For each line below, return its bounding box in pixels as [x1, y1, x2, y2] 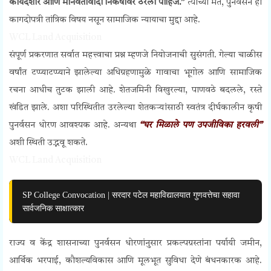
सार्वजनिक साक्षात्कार [22, 203, 84, 214]
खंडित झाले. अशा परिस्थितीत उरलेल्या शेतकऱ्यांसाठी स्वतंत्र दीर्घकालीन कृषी [9, 103, 262, 113]
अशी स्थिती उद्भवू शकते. [9, 139, 88, 148]
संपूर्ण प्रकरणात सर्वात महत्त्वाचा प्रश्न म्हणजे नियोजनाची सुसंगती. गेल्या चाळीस [9, 51, 262, 60]
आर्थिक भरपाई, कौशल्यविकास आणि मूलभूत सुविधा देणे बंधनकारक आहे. [9, 256, 262, 266]
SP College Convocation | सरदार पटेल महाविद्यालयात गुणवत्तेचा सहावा [22, 190, 240, 200]
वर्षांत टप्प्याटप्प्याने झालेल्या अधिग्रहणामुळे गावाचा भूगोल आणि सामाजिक [9, 68, 262, 78]
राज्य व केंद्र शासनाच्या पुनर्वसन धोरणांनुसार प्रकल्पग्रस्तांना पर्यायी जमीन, [9, 239, 262, 249]
